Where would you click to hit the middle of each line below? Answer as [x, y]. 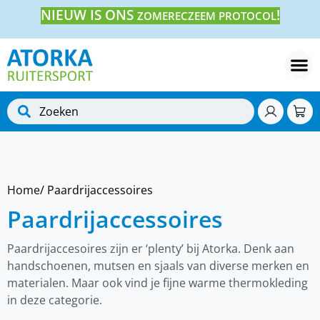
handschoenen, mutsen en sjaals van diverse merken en [158, 265]
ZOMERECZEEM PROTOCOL [206, 16]
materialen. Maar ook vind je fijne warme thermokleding [157, 282]
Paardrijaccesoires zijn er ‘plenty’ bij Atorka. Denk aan [151, 248]
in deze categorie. [55, 300]
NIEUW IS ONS [89, 15]
